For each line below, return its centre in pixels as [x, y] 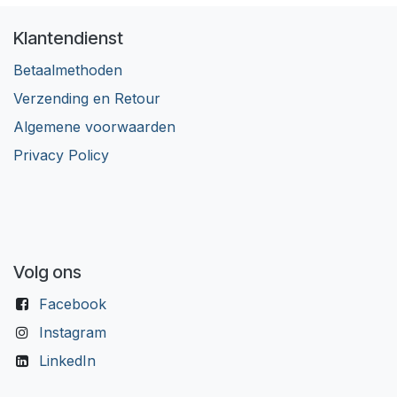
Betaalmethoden [68, 70]
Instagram [72, 332]
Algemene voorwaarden [94, 126]
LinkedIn [67, 360]
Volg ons [47, 272]
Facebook [72, 304]
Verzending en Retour [87, 98]
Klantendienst [68, 38]
